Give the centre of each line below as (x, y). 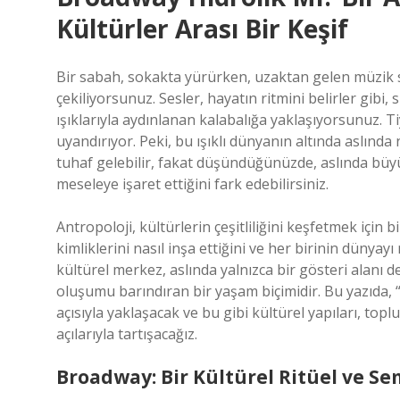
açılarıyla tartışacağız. (127, 334)
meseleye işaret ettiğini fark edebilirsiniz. (192, 184)
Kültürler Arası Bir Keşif (202, 29)
